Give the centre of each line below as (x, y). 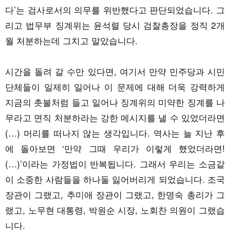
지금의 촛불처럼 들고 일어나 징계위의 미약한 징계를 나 (115, 102)
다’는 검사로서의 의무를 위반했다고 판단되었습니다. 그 (115, 9)
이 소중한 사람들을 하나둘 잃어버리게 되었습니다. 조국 (115, 179)
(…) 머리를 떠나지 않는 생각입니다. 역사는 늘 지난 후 (115, 132)
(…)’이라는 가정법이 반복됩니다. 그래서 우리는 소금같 (115, 163)
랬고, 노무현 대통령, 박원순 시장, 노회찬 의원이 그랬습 (115, 209)
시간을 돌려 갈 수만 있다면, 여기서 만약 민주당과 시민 (115, 71)
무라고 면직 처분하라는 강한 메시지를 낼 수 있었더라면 (115, 117)
